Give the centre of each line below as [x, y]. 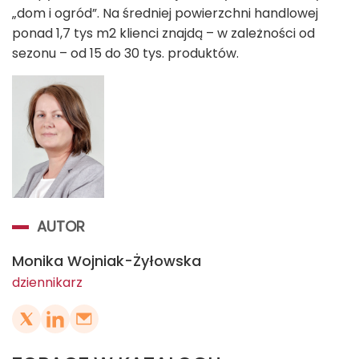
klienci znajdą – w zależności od [216, 33]
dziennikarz [47, 283]
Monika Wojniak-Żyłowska [107, 261]
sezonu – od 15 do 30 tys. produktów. [125, 53]
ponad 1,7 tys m [61, 33]
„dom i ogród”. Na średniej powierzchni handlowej [165, 13]
